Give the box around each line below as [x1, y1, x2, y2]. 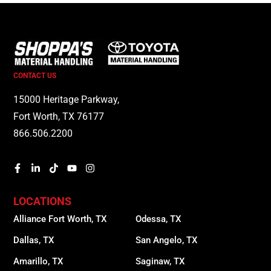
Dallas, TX [13, 235, 54, 246]
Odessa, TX [135, 214, 181, 225]
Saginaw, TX [135, 256, 184, 267]
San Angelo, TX [135, 235, 197, 246]
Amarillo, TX [13, 256, 64, 267]
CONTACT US [13, 71, 57, 80]
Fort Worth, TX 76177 [13, 111, 105, 123]
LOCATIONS [13, 195, 72, 208]
